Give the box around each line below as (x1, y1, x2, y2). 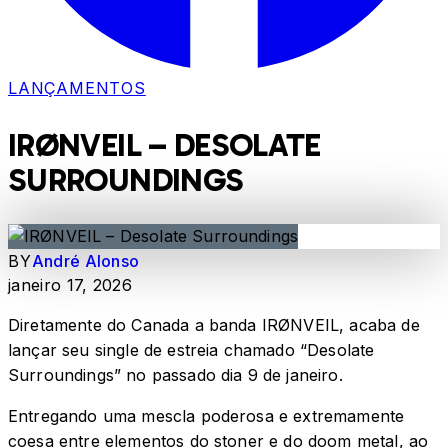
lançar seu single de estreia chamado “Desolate (8, 340, 375, 361)
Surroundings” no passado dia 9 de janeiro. (8, 365, 343, 386)
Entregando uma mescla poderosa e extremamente (8, 406, 405, 427)
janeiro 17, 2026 (8, 275, 133, 296)
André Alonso (31, 251, 140, 272)
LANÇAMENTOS (8, 78, 146, 98)
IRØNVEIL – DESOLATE (8, 125, 321, 164)
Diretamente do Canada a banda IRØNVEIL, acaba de (8, 315, 420, 336)
